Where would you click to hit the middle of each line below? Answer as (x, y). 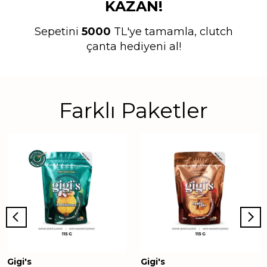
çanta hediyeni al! (133, 47)
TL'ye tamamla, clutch (172, 32)
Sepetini (58, 32)
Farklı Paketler (133, 111)
